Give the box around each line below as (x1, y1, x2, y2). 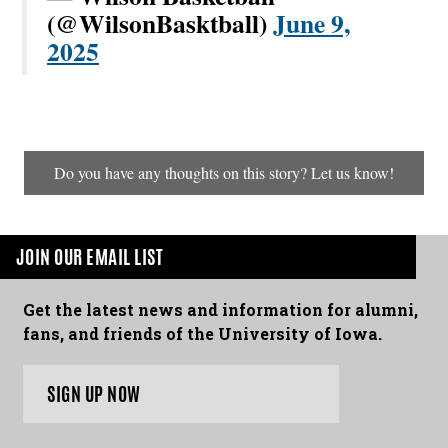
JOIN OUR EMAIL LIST (16, 243, 164, 272)
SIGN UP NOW (47, 379, 141, 408)
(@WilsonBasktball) (47, 3, 273, 42)
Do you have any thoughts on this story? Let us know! (54, 162, 394, 184)
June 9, (273, 3, 350, 42)
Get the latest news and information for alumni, (23, 299, 419, 321)
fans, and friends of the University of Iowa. (23, 323, 383, 345)
